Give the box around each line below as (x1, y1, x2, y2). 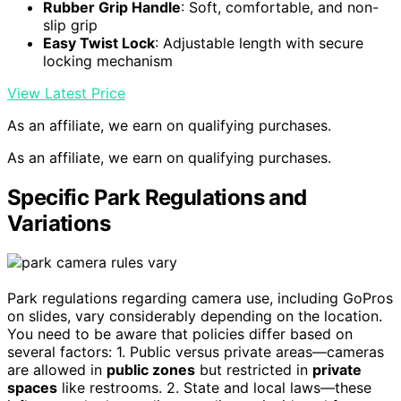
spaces (7, 379, 57, 397)
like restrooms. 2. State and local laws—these (57, 379, 371, 397)
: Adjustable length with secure (155, 33, 363, 52)
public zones (107, 361, 195, 380)
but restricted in (195, 361, 312, 380)
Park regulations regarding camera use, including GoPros (7, 289, 393, 308)
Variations (7, 209, 111, 236)
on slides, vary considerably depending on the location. (7, 307, 382, 326)
